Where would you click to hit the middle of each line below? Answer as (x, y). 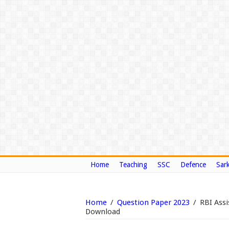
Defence (193, 165)
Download (103, 212)
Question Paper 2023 (153, 202)
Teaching (133, 165)
